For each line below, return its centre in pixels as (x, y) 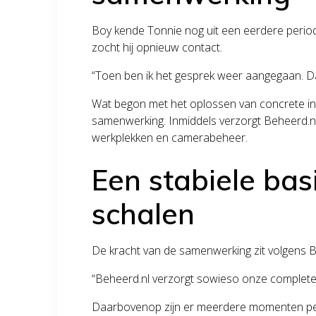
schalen (144, 213)
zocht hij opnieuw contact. (157, 47)
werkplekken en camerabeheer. (170, 137)
